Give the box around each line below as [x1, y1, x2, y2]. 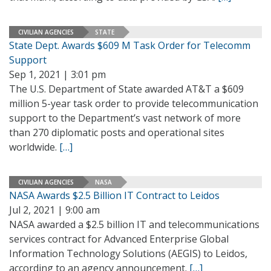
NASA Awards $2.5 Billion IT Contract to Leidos [9, 189, 220, 202]
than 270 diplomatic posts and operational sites [9, 126, 224, 139]
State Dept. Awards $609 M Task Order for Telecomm [9, 39, 250, 52]
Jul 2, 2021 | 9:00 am [9, 203, 100, 217]
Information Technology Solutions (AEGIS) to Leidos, [9, 247, 247, 260]
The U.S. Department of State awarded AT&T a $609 [9, 82, 244, 96]
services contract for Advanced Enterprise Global [9, 232, 229, 246]
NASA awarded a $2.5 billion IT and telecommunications [9, 218, 260, 231]
